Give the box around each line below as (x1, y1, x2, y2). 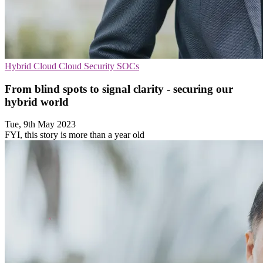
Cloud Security (59, 61, 117, 71)
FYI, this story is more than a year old (5, 130, 144, 140)
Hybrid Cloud (5, 61, 59, 71)
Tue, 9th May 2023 (5, 119, 76, 130)
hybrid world (5, 95, 69, 108)
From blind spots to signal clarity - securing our (5, 82, 233, 95)
